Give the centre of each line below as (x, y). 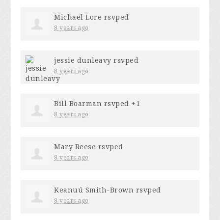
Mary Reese (75, 147)
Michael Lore (78, 17)
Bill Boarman (78, 104)
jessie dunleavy (83, 61)
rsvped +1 (121, 104)
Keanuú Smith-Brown (94, 190)
